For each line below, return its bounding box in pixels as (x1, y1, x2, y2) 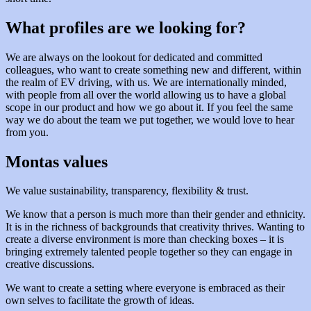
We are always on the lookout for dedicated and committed (6, 51, 262, 63)
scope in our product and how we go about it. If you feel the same (6, 101, 293, 113)
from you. (6, 126, 49, 138)
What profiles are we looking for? (6, 18, 246, 37)
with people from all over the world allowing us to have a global (6, 88, 286, 101)
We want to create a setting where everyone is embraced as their (6, 282, 285, 294)
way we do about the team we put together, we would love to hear (6, 113, 294, 126)
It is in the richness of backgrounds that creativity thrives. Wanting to (6, 221, 305, 233)
